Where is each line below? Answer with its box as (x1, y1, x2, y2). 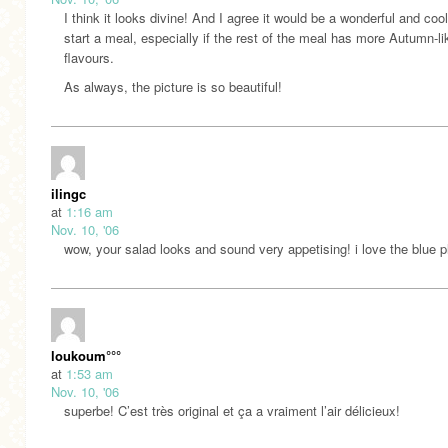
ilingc (51, 184, 86, 204)
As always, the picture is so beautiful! (64, 77, 282, 97)
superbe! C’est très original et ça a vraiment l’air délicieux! (64, 401, 400, 421)
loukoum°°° (51, 346, 121, 366)
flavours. (64, 48, 114, 68)
